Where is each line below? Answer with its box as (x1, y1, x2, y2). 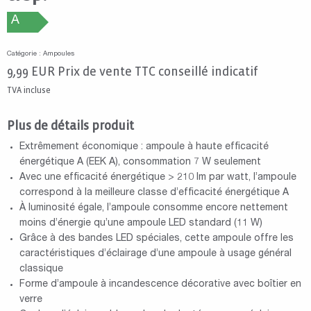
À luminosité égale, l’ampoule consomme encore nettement (19, 203, 288, 213)
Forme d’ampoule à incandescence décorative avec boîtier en (19, 279, 301, 289)
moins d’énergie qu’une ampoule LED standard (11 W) (19, 218, 262, 228)
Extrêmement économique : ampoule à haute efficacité (19, 142, 269, 152)
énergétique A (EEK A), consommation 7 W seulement (19, 157, 261, 167)
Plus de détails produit (7, 119, 134, 133)
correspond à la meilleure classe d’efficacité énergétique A (19, 187, 289, 198)
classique (19, 264, 63, 274)
